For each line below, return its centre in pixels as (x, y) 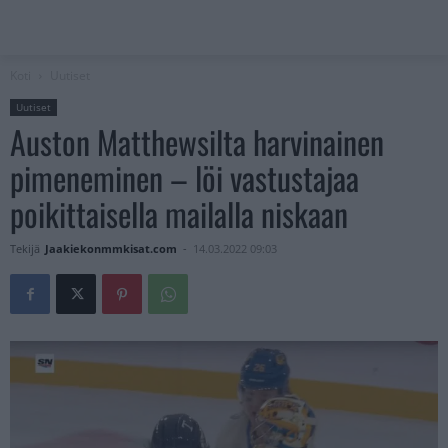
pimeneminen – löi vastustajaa (184, 178)
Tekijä (25, 249)
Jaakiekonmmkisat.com (111, 249)
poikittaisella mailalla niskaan (179, 214)
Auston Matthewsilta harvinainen (197, 142)
